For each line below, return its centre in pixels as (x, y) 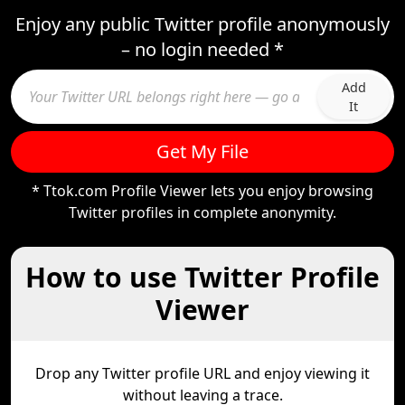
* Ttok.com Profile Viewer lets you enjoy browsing (202, 191)
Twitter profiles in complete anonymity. (202, 212)
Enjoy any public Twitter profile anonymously (202, 24)
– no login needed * (202, 49)
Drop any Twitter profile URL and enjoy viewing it (202, 373)
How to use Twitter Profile (202, 277)
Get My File (202, 151)
